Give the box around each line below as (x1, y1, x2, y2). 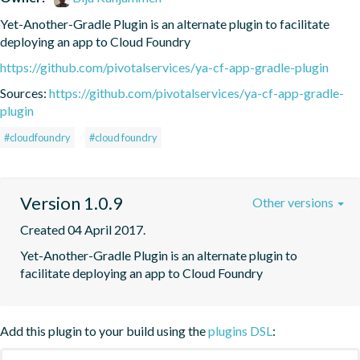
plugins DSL (208, 322, 272, 338)
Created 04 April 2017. (20, 221, 145, 237)
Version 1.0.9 (20, 191, 123, 214)
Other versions (252, 194, 336, 210)
